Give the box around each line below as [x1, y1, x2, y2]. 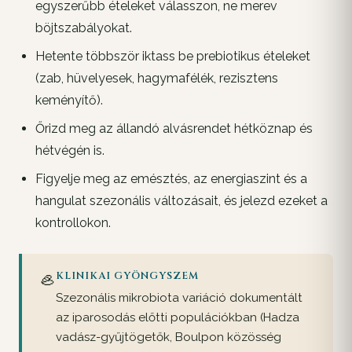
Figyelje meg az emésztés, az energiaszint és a [35, 170, 307, 186]
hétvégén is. [35, 142, 104, 158]
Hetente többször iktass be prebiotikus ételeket [35, 48, 310, 64]
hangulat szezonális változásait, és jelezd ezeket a [35, 192, 328, 208]
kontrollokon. [35, 214, 111, 230]
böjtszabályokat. [35, 20, 132, 35]
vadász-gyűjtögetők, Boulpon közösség [56, 329, 281, 344]
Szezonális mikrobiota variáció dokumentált [56, 290, 302, 305]
